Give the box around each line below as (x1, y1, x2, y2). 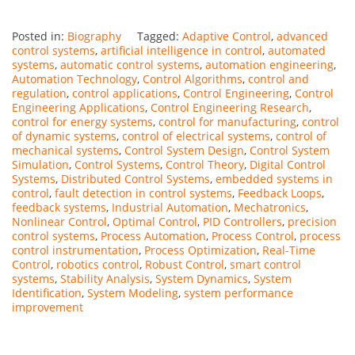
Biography (67, 28, 121, 44)
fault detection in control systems (55, 185, 232, 200)
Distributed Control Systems (61, 170, 210, 186)
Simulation (12, 156, 69, 172)
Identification (12, 284, 82, 300)
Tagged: (137, 28, 182, 44)
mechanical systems (12, 142, 119, 158)
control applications (72, 85, 177, 101)
